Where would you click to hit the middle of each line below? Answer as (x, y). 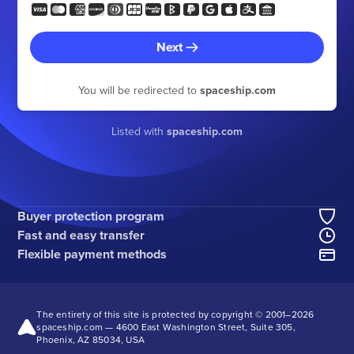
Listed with (139, 131)
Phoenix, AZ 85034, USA (90, 339)
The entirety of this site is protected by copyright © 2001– (164, 314)
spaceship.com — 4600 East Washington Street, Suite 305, (166, 326)
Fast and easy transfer (81, 235)
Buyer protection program (91, 216)
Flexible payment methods (92, 254)
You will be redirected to (139, 90)
